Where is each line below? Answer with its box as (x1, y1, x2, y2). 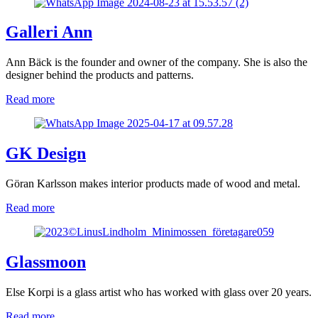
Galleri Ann (6, 23, 92, 42)
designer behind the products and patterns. (6, 69, 194, 82)
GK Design (6, 144, 86, 163)
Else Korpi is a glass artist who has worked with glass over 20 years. (6, 285, 312, 298)
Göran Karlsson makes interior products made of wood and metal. (6, 177, 300, 190)
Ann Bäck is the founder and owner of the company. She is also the (6, 56, 307, 69)
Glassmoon (6, 253, 86, 272)
